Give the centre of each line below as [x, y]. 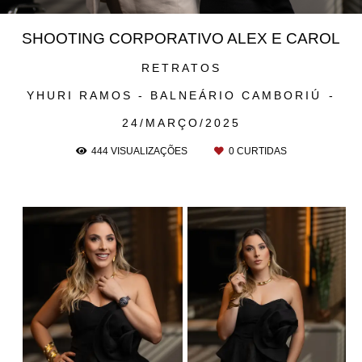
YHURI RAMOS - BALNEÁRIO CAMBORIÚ [177, 96]
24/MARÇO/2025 [181, 123]
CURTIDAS [260, 151]
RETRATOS [181, 68]
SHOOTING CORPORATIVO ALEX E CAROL [181, 39]
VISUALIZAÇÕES [149, 151]
